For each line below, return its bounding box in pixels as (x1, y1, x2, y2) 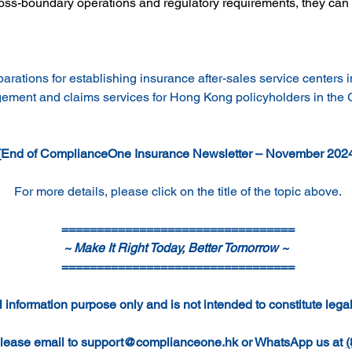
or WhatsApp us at (237, 335, 346, 350)
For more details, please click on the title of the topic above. (13, 184, 342, 200)
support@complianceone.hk (80, 335, 238, 350)
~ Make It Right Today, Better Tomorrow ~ (64, 240, 292, 256)
